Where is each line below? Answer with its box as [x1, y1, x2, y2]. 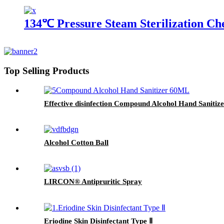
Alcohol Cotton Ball [44, 138, 108, 146]
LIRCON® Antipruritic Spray [44, 177, 142, 185]
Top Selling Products [4, 65, 89, 76]
